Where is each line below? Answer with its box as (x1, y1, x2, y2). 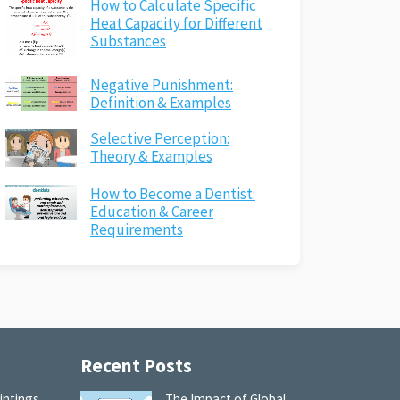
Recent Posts (79, 353, 192, 378)
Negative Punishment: (90, 75, 233, 96)
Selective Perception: (90, 129, 229, 149)
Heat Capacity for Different (90, 12, 262, 33)
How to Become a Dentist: (90, 183, 255, 204)
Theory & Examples (90, 146, 212, 167)
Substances (90, 30, 166, 51)
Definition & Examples (90, 93, 231, 113)
